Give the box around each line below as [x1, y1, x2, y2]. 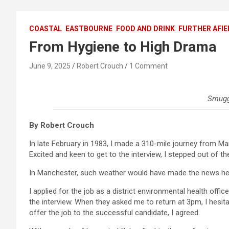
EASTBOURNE [65, 25, 112, 33]
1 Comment [129, 62, 168, 71]
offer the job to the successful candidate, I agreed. [29, 208, 200, 218]
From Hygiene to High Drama [29, 38, 216, 56]
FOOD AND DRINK [116, 25, 175, 33]
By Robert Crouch [29, 121, 96, 130]
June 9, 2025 [29, 62, 71, 71]
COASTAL [29, 25, 62, 33]
